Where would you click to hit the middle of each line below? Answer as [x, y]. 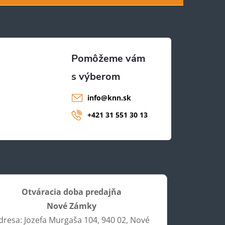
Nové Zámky [71, 206]
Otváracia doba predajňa [71, 192]
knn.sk [119, 97]
